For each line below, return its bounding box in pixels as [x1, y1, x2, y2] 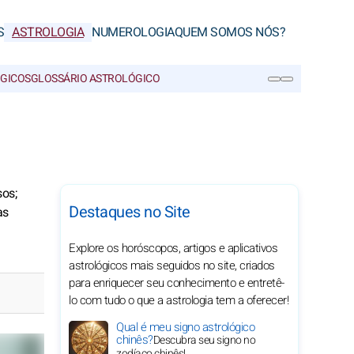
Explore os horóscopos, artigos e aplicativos [69, 239, 277, 257]
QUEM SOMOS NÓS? [174, 23, 285, 42]
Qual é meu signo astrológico [116, 318, 254, 336]
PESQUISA [26, 102, 83, 115]
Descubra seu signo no [153, 332, 255, 348]
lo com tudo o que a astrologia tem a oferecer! [69, 292, 288, 309]
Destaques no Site [69, 201, 190, 224]
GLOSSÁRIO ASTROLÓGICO [30, 70, 160, 87]
